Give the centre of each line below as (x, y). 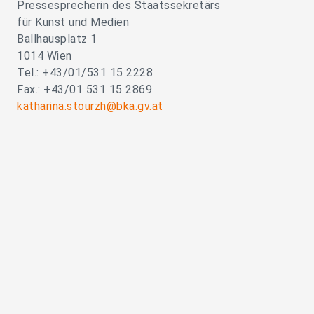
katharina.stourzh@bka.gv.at (90, 107)
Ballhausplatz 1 (57, 39)
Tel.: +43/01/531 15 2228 (85, 73)
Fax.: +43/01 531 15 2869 (84, 90)
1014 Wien (45, 56)
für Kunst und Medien (73, 22)
